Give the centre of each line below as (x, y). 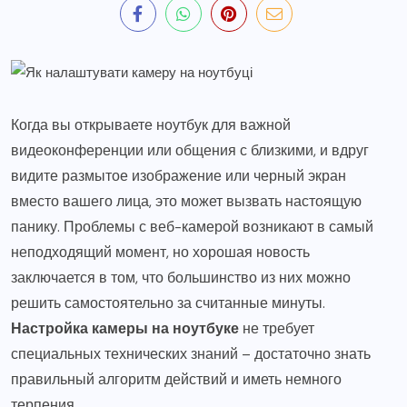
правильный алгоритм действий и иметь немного (176, 380)
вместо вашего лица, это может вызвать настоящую (186, 202)
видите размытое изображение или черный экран (179, 176)
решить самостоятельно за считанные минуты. (168, 303)
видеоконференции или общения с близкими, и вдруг (190, 151)
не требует (277, 329)
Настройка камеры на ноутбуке (125, 329)
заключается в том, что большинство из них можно (181, 278)
